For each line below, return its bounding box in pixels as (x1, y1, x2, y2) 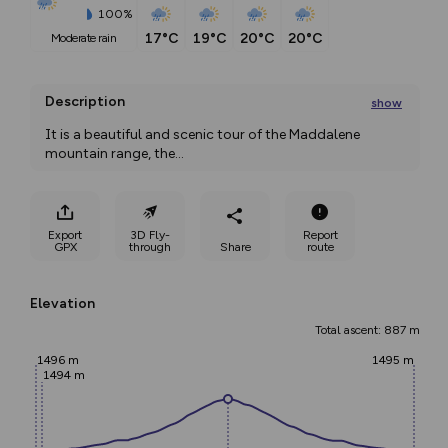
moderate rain (60, 31, 117, 46)
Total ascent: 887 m (315, 323, 420, 337)
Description (45, 93, 125, 110)
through (129, 239, 171, 254)
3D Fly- (130, 227, 170, 242)
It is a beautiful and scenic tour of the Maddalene (45, 126, 360, 143)
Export (48, 227, 82, 242)
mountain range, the (45, 145, 175, 162)
